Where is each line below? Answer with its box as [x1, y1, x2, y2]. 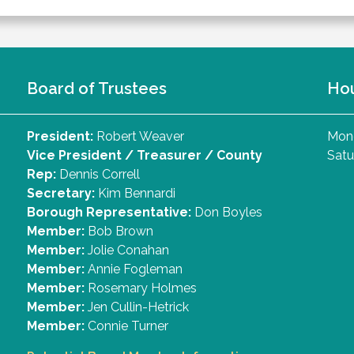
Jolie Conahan [85, 243, 169, 258]
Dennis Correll [56, 167, 140, 183]
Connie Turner [88, 318, 168, 334]
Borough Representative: [27, 205, 191, 220]
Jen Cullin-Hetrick [85, 299, 189, 315]
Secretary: [27, 186, 95, 201]
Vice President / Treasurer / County [27, 148, 262, 164]
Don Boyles [191, 205, 262, 220]
